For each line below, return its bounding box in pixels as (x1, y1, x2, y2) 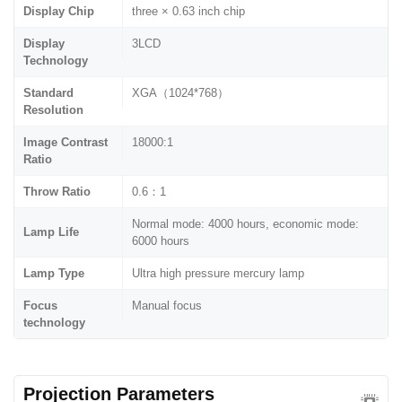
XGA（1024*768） (132, 85, 229, 100)
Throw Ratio (23, 184, 91, 198)
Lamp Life (23, 224, 79, 239)
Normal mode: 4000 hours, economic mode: (132, 216, 359, 231)
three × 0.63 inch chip (132, 4, 245, 18)
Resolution (23, 102, 83, 117)
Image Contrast (23, 135, 108, 149)
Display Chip (23, 4, 94, 18)
